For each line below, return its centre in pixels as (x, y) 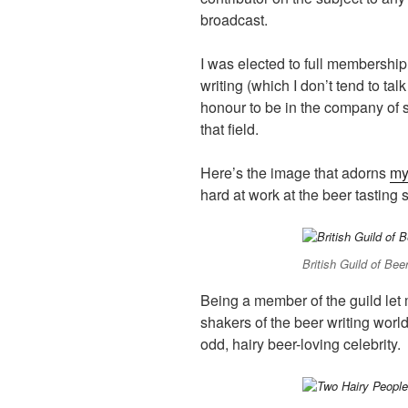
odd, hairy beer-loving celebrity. (301, 344)
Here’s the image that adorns (295, 173)
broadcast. (234, 20)
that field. (229, 129)
